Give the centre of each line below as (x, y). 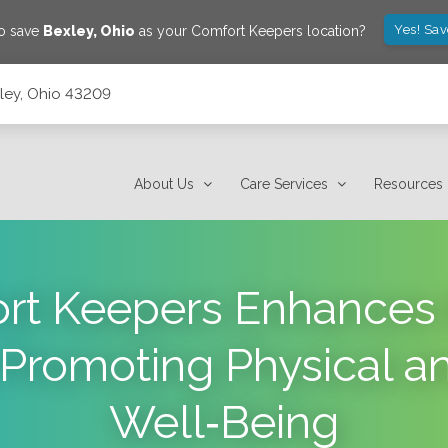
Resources (409, 184)
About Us (164, 184)
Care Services (284, 184)
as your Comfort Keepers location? (251, 30)
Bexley (68, 30)
